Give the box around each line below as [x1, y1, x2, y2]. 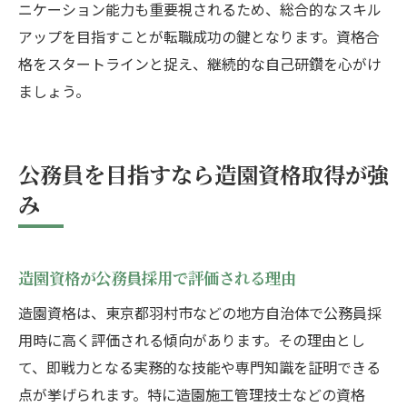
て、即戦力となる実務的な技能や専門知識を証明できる [18, 356, 381, 379]
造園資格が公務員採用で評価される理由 [18, 266, 296, 290]
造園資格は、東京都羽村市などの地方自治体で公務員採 [18, 302, 382, 324]
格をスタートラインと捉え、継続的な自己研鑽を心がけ [18, 53, 382, 75]
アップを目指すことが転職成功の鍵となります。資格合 [18, 25, 380, 48]
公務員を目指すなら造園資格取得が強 [18, 158, 389, 191]
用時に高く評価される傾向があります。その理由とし [18, 329, 365, 352]
